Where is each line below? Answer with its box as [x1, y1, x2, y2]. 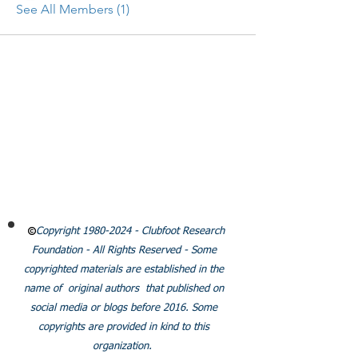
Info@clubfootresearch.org [77, 129, 216, 145]
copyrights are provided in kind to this [38, 322, 209, 332]
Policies [100, 193, 152, 212]
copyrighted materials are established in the [24, 265, 224, 275]
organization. [93, 341, 155, 352]
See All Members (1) [16, 2, 129, 17]
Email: [40, 129, 77, 145]
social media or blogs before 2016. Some [30, 303, 217, 313]
